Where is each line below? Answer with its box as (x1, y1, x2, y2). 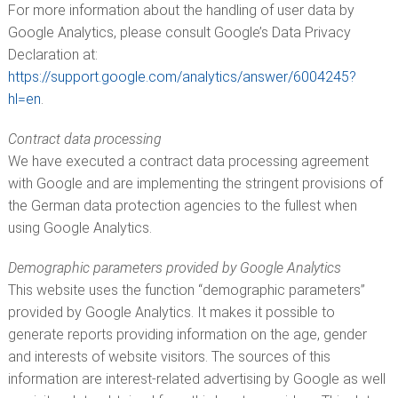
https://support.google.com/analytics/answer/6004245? (7, 68, 356, 85)
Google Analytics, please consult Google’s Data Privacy (7, 24, 351, 41)
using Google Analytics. (7, 219, 152, 236)
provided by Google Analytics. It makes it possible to (7, 304, 335, 321)
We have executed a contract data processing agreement (7, 153, 369, 170)
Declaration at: (7, 46, 98, 63)
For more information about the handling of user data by (7, 2, 354, 19)
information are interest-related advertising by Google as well (7, 370, 386, 387)
